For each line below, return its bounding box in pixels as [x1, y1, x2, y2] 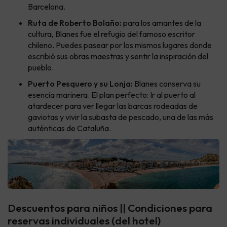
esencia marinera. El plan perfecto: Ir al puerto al [28, 90, 196, 100]
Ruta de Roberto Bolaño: [28, 18, 122, 28]
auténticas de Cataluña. [28, 123, 111, 133]
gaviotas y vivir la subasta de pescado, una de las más [28, 112, 213, 122]
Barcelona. [28, 2, 65, 12]
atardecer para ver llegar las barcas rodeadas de [28, 101, 198, 111]
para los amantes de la [122, 18, 201, 28]
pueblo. [28, 62, 54, 72]
